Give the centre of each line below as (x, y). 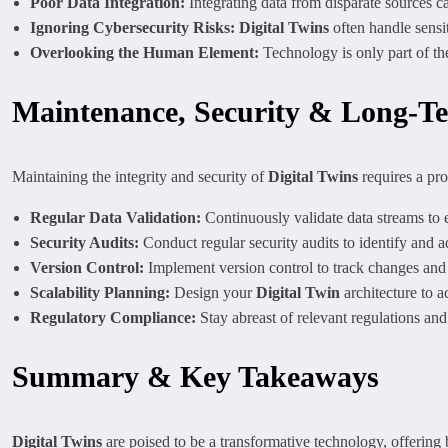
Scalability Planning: (100, 292)
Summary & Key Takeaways (195, 376)
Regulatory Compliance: (113, 317)
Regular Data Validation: (115, 217)
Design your (213, 292)
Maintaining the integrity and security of (140, 176)
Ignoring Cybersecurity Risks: (132, 27)
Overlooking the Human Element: (144, 52)
